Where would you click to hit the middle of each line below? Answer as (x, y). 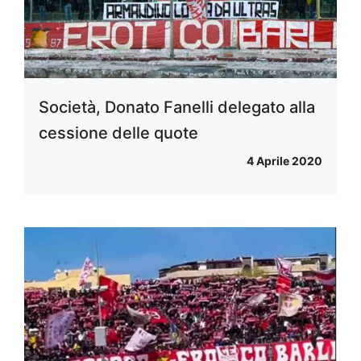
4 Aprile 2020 (284, 160)
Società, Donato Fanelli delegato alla (177, 107)
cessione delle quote (118, 133)
